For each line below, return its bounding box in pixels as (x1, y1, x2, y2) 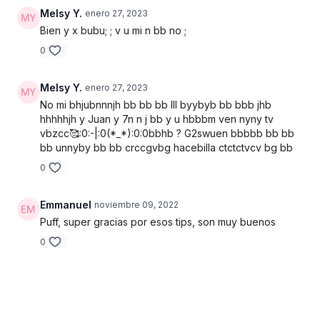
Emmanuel (40, 199, 91, 211)
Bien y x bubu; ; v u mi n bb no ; (40, 24, 186, 36)
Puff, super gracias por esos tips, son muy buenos (40, 216, 276, 228)
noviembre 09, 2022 (94, 199, 179, 210)
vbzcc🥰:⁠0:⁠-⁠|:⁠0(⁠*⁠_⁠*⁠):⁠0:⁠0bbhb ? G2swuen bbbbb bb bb (40, 127, 294, 139)
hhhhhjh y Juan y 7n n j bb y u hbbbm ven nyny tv (40, 113, 274, 125)
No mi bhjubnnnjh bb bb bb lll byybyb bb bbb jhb (40, 99, 271, 111)
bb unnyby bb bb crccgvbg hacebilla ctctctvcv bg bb (40, 141, 293, 154)
